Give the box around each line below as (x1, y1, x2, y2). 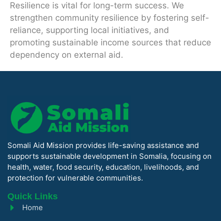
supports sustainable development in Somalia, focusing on (7, 151, 212, 161)
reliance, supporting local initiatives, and (10, 25, 169, 35)
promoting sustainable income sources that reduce (10, 37, 211, 47)
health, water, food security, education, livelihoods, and (7, 162, 199, 172)
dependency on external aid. (10, 50, 123, 60)
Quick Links (7, 191, 58, 201)
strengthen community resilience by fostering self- (10, 13, 209, 23)
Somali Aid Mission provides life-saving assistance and (7, 141, 199, 150)
